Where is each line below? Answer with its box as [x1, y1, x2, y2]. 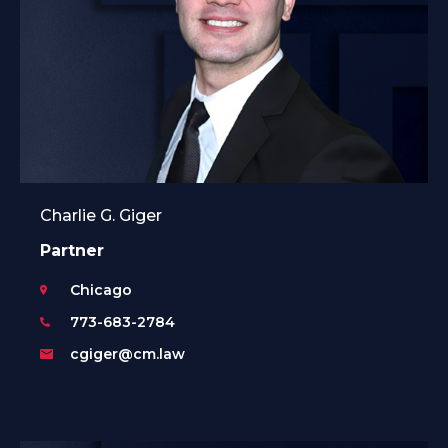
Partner [40, 240, 104, 260]
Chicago [70, 280, 132, 299]
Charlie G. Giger [40, 205, 162, 225]
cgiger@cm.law [70, 344, 185, 363]
